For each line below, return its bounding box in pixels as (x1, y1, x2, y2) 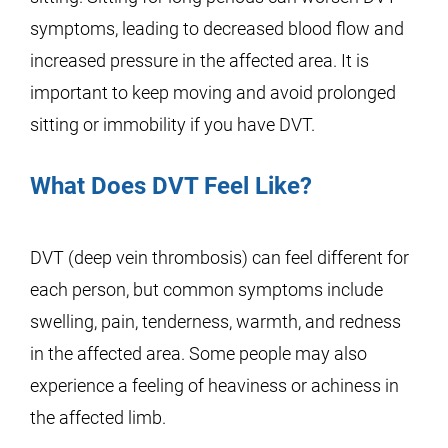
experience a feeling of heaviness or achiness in (30, 375, 399, 396)
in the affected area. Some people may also (30, 343, 367, 364)
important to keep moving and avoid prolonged (30, 82, 396, 103)
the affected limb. (30, 407, 166, 428)
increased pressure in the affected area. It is (30, 50, 369, 71)
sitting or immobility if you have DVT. (30, 114, 315, 135)
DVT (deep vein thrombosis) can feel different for (30, 247, 409, 268)
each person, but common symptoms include (30, 279, 383, 300)
